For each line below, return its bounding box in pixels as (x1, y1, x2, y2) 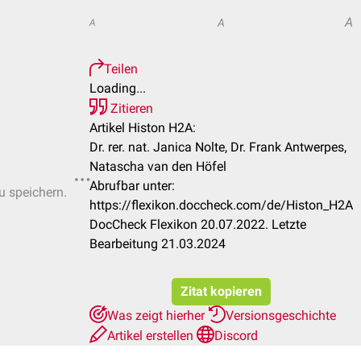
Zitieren (107, 101, 153, 116)
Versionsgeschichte (226, 308, 336, 323)
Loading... (89, 81, 146, 96)
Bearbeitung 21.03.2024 (89, 236, 226, 251)
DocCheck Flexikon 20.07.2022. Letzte (89, 217, 306, 232)
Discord (214, 328, 258, 343)
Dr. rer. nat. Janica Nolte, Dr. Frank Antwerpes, (89, 139, 346, 155)
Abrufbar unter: (89, 178, 175, 193)
